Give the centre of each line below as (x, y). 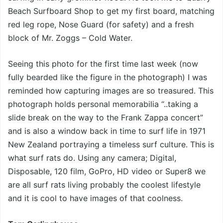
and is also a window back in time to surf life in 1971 (107, 131)
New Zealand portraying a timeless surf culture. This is (111, 145)
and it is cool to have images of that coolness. (95, 198)
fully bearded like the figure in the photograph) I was (108, 77)
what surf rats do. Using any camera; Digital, (92, 158)
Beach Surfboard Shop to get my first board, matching (111, 11)
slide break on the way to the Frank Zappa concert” (106, 118)
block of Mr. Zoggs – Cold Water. (70, 38)
